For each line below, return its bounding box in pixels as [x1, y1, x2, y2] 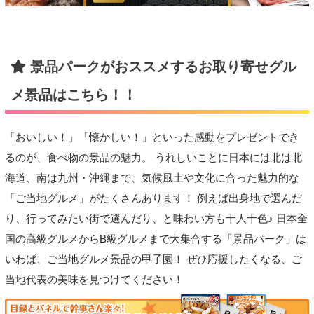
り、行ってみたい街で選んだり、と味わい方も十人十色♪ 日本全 [4, 213, 308, 225]
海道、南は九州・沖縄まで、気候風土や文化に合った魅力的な [4, 172, 299, 184]
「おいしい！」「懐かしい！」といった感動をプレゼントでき [4, 132, 299, 144]
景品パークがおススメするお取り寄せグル [25, 58, 296, 74]
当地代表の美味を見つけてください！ [4, 274, 184, 286]
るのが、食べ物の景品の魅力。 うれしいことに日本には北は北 [4, 152, 302, 164]
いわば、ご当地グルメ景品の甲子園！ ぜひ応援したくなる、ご [4, 254, 302, 266]
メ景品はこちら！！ [10, 86, 137, 102]
